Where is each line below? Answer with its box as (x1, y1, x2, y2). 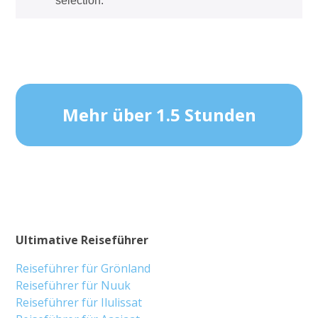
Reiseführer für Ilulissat (16, 295, 143, 310)
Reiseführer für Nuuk (16, 278, 131, 293)
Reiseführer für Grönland (16, 261, 151, 276)
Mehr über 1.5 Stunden (62, 103, 256, 126)
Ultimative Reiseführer (16, 232, 149, 248)
